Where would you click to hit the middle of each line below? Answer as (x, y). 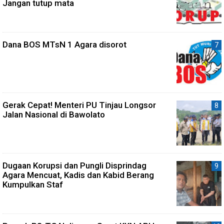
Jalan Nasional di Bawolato (54, 114)
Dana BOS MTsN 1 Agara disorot (64, 44)
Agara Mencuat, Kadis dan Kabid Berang (78, 175)
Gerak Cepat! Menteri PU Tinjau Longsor (79, 105)
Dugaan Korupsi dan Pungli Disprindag (74, 165)
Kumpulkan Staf (33, 184)
